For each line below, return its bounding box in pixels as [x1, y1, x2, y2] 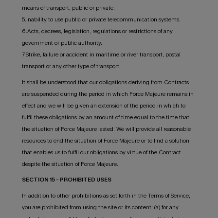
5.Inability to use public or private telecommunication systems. [21, 15, 181, 23]
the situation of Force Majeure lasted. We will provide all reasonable [21, 125, 191, 133]
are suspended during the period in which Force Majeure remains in [21, 90, 194, 98]
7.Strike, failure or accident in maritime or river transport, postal [21, 50, 181, 58]
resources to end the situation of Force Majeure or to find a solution [21, 136, 189, 145]
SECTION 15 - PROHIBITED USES [21, 176, 111, 184]
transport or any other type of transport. [21, 62, 121, 70]
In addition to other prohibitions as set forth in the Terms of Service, [21, 192, 190, 200]
